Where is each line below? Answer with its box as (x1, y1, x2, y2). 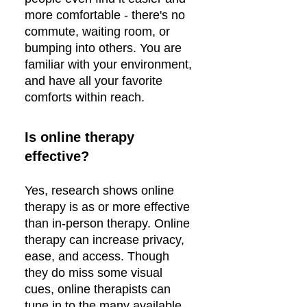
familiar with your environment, (25, 58, 192, 71)
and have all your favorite (25, 74, 162, 88)
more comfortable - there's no (25, 8, 185, 22)
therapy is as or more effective (25, 200, 190, 214)
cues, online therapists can (25, 282, 171, 296)
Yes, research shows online (25, 184, 174, 197)
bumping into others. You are (25, 41, 182, 55)
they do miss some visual (25, 266, 162, 280)
